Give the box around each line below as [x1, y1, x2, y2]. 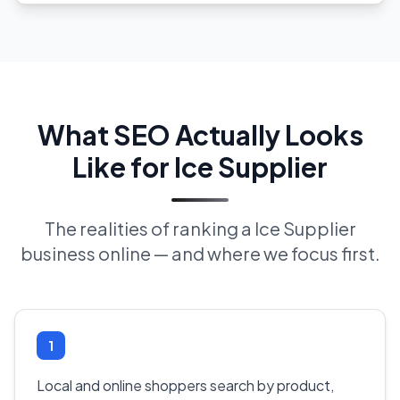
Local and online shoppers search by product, [37, 376, 334, 396]
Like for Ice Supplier [72, 149, 328, 184]
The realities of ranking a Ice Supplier [44, 217, 356, 240]
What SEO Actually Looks [37, 117, 363, 152]
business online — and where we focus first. [20, 242, 380, 265]
